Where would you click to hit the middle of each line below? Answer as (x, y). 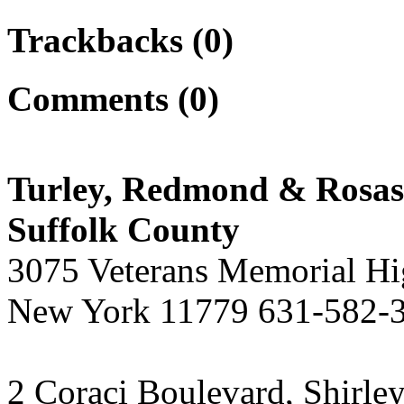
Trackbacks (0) (120, 41)
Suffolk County (124, 230)
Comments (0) (113, 99)
